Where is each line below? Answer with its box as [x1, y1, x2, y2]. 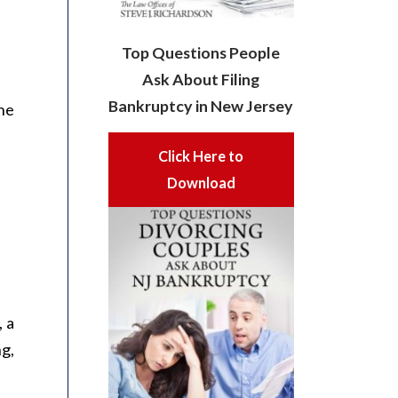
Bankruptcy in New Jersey [108, 96, 294, 116]
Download [166, 174, 235, 192]
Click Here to [158, 147, 244, 165]
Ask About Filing [142, 69, 260, 90]
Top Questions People [122, 43, 281, 63]
